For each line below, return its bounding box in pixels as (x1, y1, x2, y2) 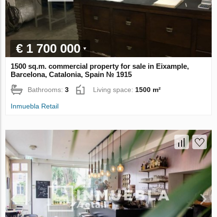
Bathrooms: (28, 86, 65, 94)
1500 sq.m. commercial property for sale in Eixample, (11, 62, 189, 71)
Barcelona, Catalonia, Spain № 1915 (11, 70, 132, 79)
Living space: (93, 86, 136, 94)
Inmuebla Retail (11, 102, 59, 110)
